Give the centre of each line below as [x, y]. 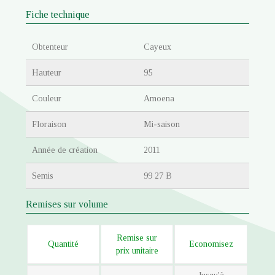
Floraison [49, 124]
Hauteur [47, 72]
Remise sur [137, 238]
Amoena [159, 98]
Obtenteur [50, 47]
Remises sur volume [67, 204]
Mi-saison [162, 124]
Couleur [47, 98]
